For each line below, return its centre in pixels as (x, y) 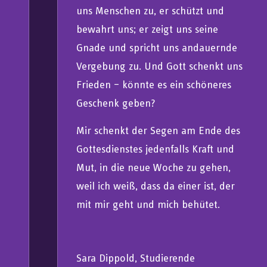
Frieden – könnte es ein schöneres (154, 85)
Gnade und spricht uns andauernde (157, 48)
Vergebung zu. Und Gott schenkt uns (160, 66)
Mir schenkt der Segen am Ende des (159, 130)
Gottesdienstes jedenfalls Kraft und (156, 148)
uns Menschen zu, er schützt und (150, 11)
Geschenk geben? (116, 103)
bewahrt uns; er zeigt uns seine (148, 29)
